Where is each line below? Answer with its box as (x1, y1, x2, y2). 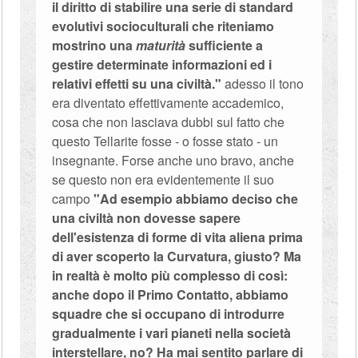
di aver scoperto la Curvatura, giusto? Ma (52, 247, 302, 265)
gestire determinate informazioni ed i (52, 55, 272, 74)
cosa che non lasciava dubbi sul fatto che (52, 113, 285, 131)
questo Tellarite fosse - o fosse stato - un (52, 132, 279, 150)
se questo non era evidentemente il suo (52, 170, 275, 189)
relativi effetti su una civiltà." (52, 74, 222, 93)
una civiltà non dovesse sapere (52, 209, 241, 227)
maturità (136, 36, 186, 54)
